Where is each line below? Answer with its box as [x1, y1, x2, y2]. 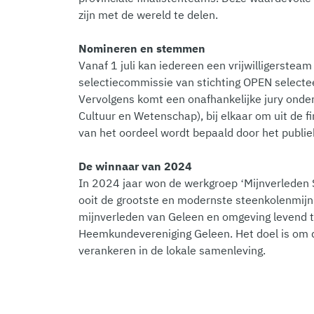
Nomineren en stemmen [78, 41, 205, 55]
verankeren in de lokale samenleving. [78, 243, 266, 257]
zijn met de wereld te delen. [78, 7, 218, 22]
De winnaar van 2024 [78, 158, 192, 173]
